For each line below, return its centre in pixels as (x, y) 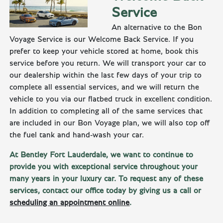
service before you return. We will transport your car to (108, 63)
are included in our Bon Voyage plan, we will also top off (110, 123)
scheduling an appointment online (70, 203)
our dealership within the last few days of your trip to (106, 75)
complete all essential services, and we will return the (105, 87)
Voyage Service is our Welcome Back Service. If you (102, 40)
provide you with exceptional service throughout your (104, 167)
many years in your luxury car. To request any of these (107, 179)
